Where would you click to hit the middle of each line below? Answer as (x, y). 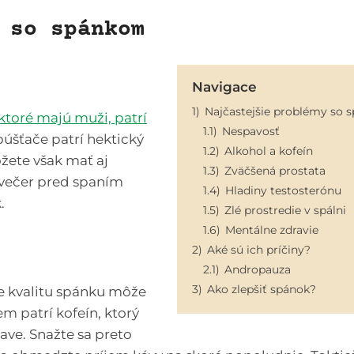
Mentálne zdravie (272, 230)
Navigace (224, 87)
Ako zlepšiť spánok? (262, 289)
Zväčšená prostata (275, 170)
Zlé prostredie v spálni (285, 210)
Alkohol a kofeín (269, 151)
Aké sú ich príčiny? (259, 249)
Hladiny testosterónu (283, 190)
